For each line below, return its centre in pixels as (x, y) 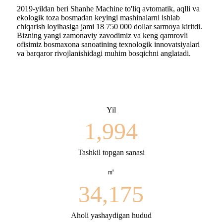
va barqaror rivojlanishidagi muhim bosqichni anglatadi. (104, 53)
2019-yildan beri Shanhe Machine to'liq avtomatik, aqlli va (108, 8)
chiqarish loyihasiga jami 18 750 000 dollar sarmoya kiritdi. (110, 26)
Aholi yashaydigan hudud (111, 215)
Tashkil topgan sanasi (111, 152)
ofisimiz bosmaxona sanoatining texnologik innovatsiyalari (108, 44)
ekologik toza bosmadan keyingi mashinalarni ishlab (98, 17)
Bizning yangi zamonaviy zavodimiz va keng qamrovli (102, 35)
